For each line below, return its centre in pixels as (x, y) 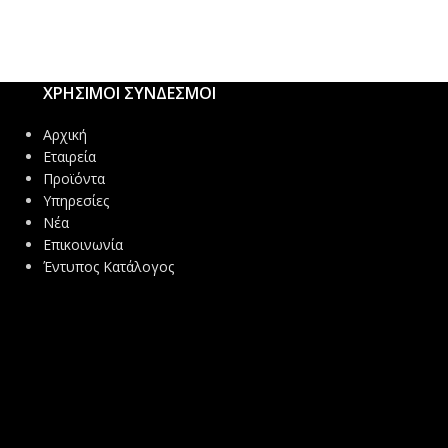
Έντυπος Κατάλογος (108, 267)
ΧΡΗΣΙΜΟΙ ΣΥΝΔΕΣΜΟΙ (129, 93)
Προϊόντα (73, 179)
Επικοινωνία (82, 245)
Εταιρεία (69, 157)
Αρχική (64, 135)
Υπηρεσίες (75, 201)
